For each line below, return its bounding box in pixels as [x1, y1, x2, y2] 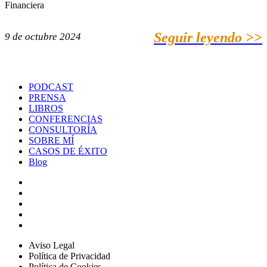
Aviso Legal [29, 240, 74, 250]
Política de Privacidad [29, 250, 110, 261]
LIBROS [29, 103, 63, 113]
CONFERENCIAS [29, 113, 103, 124]
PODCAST [29, 81, 73, 92]
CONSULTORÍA [29, 124, 97, 135]
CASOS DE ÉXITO [29, 145, 107, 156]
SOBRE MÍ [29, 135, 74, 145]
